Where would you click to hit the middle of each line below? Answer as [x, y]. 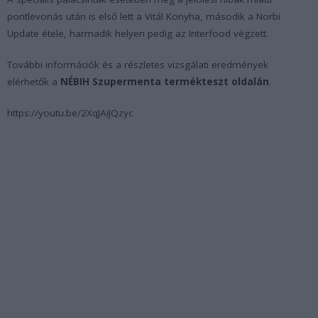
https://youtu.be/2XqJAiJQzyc [70, 113]
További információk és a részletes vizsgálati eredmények [138, 64]
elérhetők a [34, 81]
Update [23, 33]
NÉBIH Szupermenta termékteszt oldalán [165, 81]
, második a [228, 16]
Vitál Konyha [172, 16]
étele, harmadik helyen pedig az [114, 33]
